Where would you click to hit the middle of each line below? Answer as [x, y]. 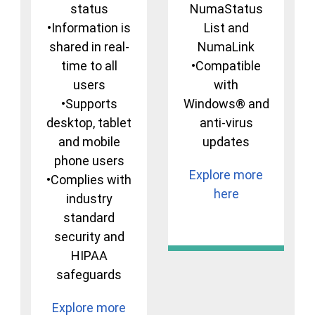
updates [226, 142]
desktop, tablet [89, 123]
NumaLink [226, 47]
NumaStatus [226, 9]
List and [226, 28]
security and [89, 237]
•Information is [89, 28]
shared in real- [89, 47]
